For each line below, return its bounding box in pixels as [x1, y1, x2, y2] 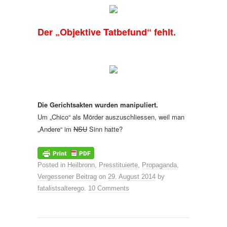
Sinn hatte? [87, 124, 123, 134]
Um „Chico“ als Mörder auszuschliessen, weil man [37, 112, 184, 122]
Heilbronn [67, 161, 95, 169]
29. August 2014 [108, 173, 156, 181]
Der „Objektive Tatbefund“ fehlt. [37, 25, 176, 39]
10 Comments [88, 184, 129, 193]
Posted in [37, 161, 67, 169]
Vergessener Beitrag [37, 173, 97, 181]
